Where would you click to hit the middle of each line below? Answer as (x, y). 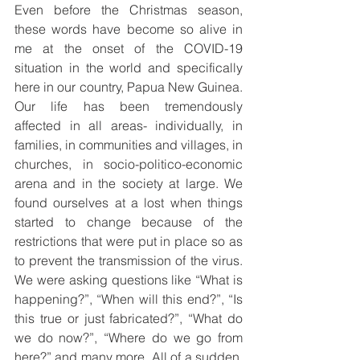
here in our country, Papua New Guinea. (129, 86)
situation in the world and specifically (129, 67)
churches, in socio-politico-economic (129, 164)
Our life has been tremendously (129, 106)
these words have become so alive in (129, 29)
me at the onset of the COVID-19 (129, 48)
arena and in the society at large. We (129, 183)
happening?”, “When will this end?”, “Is (129, 299)
